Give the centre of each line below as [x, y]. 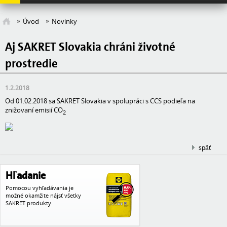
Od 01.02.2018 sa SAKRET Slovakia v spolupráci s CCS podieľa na [100, 101]
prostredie [31, 64]
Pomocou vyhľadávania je [40, 187]
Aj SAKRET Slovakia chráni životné [90, 47]
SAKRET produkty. [29, 203]
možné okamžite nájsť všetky [43, 195]
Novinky [64, 21]
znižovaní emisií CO [34, 110]
